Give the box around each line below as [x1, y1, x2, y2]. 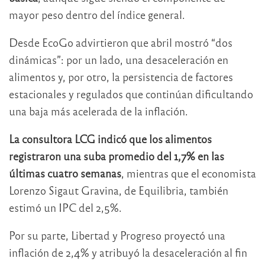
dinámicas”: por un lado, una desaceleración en [9, 52, 228, 66]
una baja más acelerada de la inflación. [9, 104, 188, 118]
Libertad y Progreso [71, 228, 161, 242]
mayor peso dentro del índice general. [9, 7, 185, 21]
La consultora [9, 131, 75, 146]
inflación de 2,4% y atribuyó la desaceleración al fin [9, 245, 247, 259]
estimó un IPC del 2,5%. [9, 200, 122, 214]
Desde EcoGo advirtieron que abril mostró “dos [9, 35, 232, 49]
